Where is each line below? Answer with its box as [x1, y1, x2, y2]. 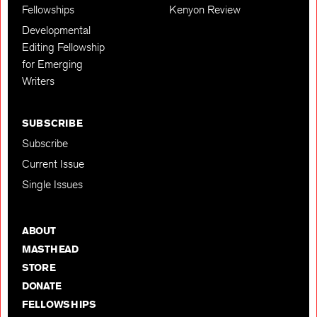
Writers [22, 74, 54, 88]
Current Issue [22, 157, 84, 171]
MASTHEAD [22, 243, 79, 256]
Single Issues [22, 178, 83, 192]
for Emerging [22, 57, 83, 71]
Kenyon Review [169, 3, 241, 17]
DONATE [22, 279, 62, 293]
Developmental [22, 23, 91, 38]
